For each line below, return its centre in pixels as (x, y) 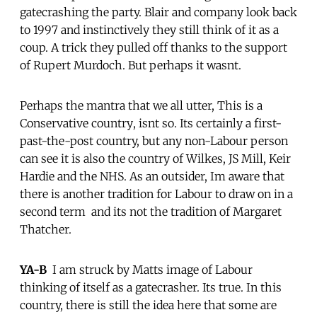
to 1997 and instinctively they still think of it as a (149, 29)
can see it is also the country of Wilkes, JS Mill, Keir (155, 158)
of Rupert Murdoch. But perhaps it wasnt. (131, 65)
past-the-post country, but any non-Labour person (154, 140)
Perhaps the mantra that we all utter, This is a (141, 105)
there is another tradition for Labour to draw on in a (156, 194)
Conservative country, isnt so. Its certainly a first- (151, 123)
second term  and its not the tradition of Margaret (151, 211)
